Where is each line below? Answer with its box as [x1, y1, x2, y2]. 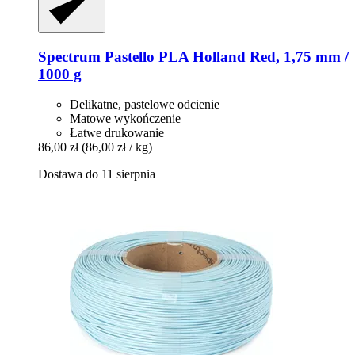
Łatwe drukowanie [70, 126, 164, 140]
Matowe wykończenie [70, 112, 181, 126]
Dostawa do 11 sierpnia [38, 167, 155, 181]
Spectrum [38, 48, 101, 65]
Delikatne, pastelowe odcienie [70, 97, 219, 112]
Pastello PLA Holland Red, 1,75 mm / [101, 48, 349, 65]
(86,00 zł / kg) [82, 140, 152, 155]
